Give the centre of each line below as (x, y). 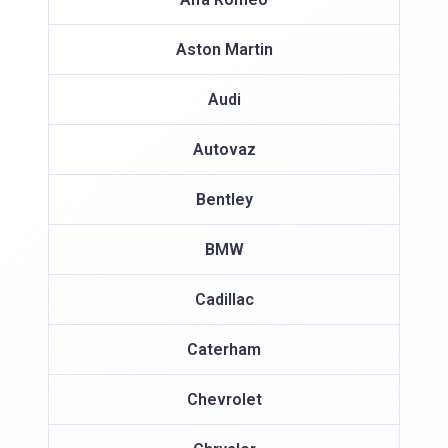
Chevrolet (224, 399)
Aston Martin (224, 49)
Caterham (224, 349)
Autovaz (224, 149)
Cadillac (224, 299)
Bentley (224, 199)
